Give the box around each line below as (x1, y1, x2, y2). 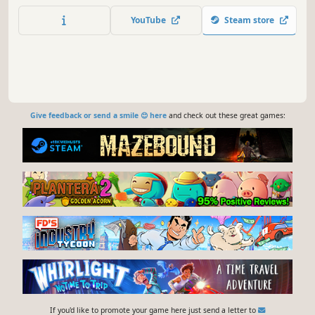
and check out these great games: (166, 110, 285, 121)
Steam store (220, 13, 278, 26)
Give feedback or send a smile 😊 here (30, 110, 167, 121)
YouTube (131, 13, 171, 26)
